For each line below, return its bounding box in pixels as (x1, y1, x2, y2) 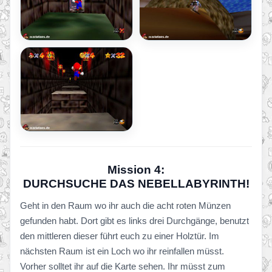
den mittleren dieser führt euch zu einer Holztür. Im (20, 231, 219, 241)
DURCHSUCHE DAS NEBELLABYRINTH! (22, 177, 250, 190)
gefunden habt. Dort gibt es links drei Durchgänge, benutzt (20, 216, 249, 226)
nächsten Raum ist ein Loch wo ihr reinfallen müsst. (20, 246, 224, 256)
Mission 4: (107, 163, 165, 176)
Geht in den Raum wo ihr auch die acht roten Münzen (20, 200, 231, 211)
